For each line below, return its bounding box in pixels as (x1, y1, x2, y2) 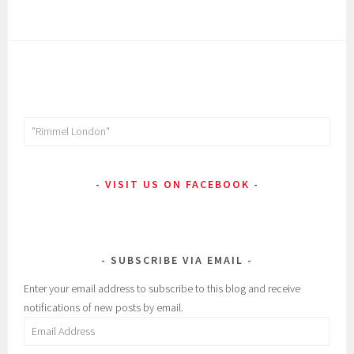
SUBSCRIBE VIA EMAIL (111, 252, 243, 267)
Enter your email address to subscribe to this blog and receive (24, 281, 301, 296)
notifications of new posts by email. (24, 299, 184, 314)
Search (23, 119, 55, 133)
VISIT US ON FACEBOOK (104, 176, 250, 191)
